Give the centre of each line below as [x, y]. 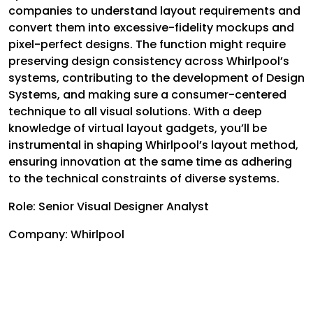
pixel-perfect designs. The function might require [147, 45]
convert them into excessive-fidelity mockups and [151, 28]
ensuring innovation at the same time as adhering [150, 162]
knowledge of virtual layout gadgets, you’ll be [138, 129]
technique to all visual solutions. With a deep [135, 112]
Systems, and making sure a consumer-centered [147, 95]
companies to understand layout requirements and [154, 11]
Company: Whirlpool [66, 235]
